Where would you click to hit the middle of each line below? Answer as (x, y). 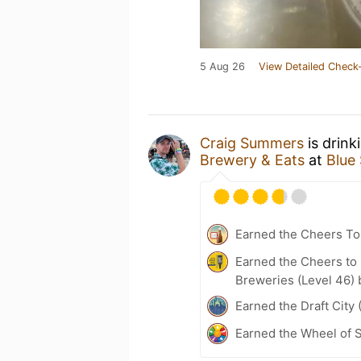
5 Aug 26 (222, 66)
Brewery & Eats (252, 160)
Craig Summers (252, 143)
